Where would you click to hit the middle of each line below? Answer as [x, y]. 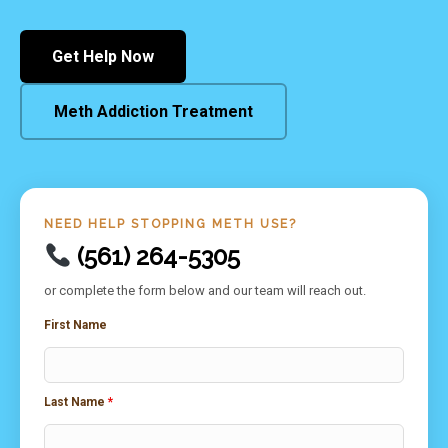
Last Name [76, 402]
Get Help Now [103, 56]
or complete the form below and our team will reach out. [205, 290]
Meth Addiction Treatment [153, 111]
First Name [75, 325]
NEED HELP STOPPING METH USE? [170, 224]
